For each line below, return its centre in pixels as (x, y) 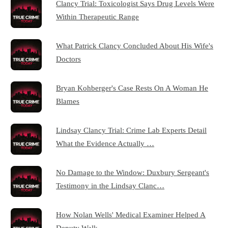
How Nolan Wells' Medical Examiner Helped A (131, 214)
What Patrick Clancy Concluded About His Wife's (135, 46)
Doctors (69, 59)
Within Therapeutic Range (98, 17)
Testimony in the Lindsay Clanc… (110, 185)
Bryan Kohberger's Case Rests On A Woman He (132, 88)
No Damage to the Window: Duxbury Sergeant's (133, 172)
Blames (68, 101)
